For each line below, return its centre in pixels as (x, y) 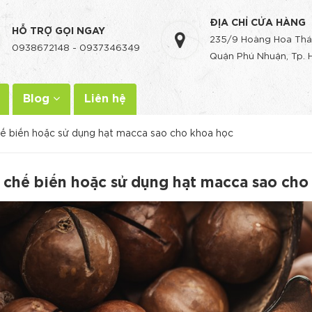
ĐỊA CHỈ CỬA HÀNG (257, 23)
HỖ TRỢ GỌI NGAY (58, 31)
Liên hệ (105, 99)
